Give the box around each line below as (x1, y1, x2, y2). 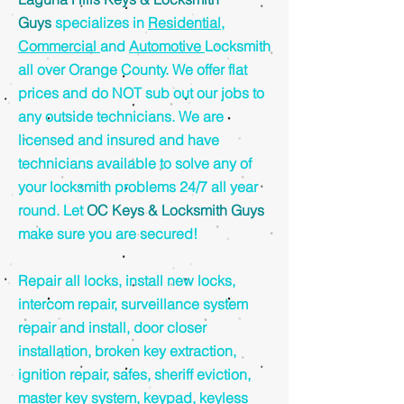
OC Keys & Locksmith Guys (87, 201, 264, 219)
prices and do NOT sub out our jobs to (18, 84, 264, 102)
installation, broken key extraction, (18, 342, 236, 360)
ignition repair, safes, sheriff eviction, (18, 365, 251, 383)
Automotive (129, 37, 205, 55)
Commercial (18, 37, 100, 55)
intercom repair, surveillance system (18, 295, 248, 313)
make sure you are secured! (18, 225, 197, 243)
